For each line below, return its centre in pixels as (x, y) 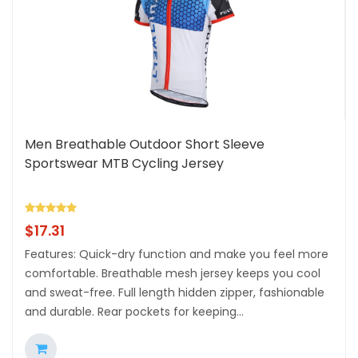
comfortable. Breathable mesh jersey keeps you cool (173, 274)
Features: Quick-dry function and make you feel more (177, 255)
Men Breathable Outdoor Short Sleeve (145, 145)
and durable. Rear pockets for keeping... (134, 312)
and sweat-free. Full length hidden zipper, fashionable (175, 293)
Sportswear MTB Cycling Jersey (124, 164)
